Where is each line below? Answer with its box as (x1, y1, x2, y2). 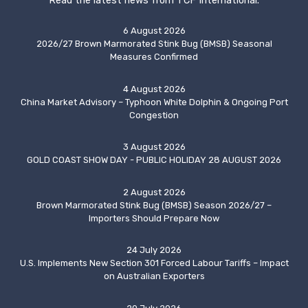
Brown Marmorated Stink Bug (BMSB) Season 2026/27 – (36, 199, 272, 210)
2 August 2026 (122, 186, 186, 197)
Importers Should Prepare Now (89, 212, 219, 223)
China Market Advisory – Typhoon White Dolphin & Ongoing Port (20, 96, 288, 107)
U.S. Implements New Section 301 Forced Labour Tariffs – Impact (19, 258, 289, 269)
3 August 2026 (122, 142, 186, 153)
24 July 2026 (126, 245, 181, 256)
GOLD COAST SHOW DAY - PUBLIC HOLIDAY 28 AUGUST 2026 (27, 155, 281, 166)
